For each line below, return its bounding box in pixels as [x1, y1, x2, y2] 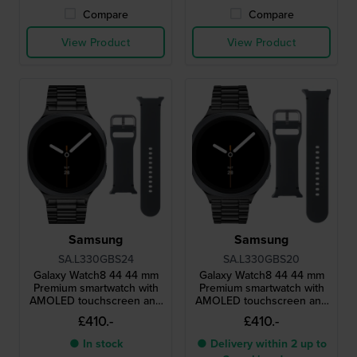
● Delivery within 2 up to [196, 335, 327, 351]
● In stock [69, 335, 123, 351]
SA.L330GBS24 [57, 250, 134, 267]
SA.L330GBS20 [223, 250, 300, 267]
